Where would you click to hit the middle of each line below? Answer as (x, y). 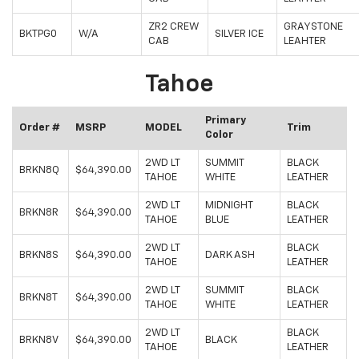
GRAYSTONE (313, 27)
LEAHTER (305, 42)
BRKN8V (39, 341)
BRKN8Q (39, 171)
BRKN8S (39, 256)
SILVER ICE (239, 34)
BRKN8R (39, 213)
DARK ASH (230, 256)
